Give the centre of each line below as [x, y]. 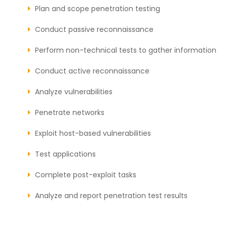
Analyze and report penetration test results [111, 195]
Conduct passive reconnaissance [94, 29]
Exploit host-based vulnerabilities [93, 133]
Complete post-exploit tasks [86, 175]
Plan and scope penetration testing [98, 8]
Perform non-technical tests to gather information [126, 50]
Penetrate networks [70, 112]
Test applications [65, 154]
